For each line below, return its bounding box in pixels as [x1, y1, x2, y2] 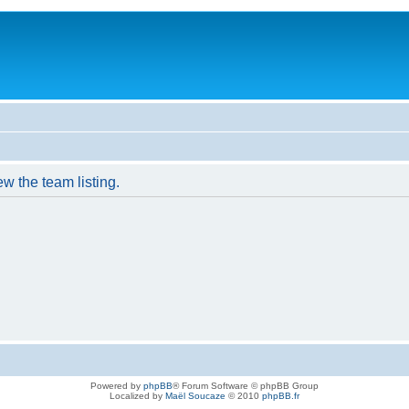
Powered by [90, 381, 143, 392]
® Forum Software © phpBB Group [173, 381, 319, 392]
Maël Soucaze [165, 391, 225, 402]
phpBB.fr [262, 391, 299, 402]
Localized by [110, 391, 165, 402]
